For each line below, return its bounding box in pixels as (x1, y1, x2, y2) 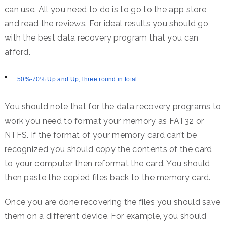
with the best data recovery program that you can (4, 33, 199, 43)
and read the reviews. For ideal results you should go (4, 19, 209, 28)
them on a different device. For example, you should (4, 211, 207, 221)
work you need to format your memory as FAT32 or (4, 116, 204, 126)
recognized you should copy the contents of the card (4, 144, 212, 155)
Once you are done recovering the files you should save (4, 197, 221, 207)
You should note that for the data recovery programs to (4, 102, 221, 112)
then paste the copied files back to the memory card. (4, 173, 211, 183)
